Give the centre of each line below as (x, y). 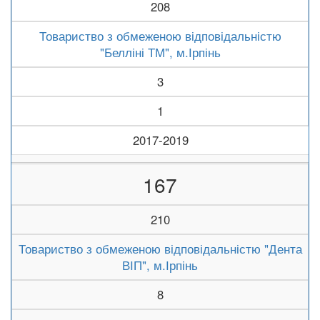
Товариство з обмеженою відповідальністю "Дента (160, 249)
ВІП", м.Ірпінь (160, 265)
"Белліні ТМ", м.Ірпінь (160, 52)
